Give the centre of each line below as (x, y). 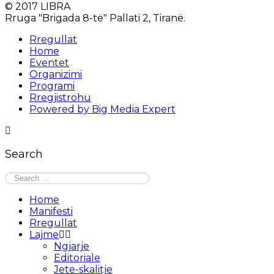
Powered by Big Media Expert (102, 109)
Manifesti (51, 212)
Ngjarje (72, 246)
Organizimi (56, 75)
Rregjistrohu (60, 98)
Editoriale (77, 258)
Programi (52, 86)
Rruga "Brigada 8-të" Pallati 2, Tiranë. (95, 18)
